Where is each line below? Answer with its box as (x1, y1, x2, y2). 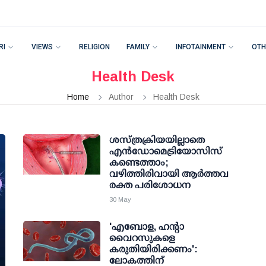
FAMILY (126, 43, 150, 51)
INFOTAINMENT (176, 43, 226, 51)
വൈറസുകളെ (109, 233, 175, 243)
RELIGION (79, 43, 110, 51)
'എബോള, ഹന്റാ (109, 221, 184, 232)
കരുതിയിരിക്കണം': (109, 244, 198, 254)
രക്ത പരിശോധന (109, 180, 191, 190)
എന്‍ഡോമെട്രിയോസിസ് (109, 146, 222, 156)
